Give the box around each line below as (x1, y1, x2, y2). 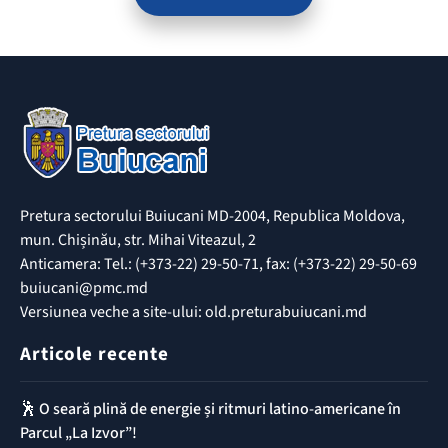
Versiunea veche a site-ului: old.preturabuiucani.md (20, 300, 367, 323)
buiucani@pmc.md (20, 276, 148, 299)
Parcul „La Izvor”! (20, 421, 137, 444)
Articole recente (20, 340, 169, 368)
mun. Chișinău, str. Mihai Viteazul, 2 (20, 228, 256, 251)
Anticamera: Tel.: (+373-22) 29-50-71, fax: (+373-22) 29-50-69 (20, 252, 417, 275)
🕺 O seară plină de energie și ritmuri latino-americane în (20, 397, 401, 420)
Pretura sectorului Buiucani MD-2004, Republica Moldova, (20, 204, 405, 227)
